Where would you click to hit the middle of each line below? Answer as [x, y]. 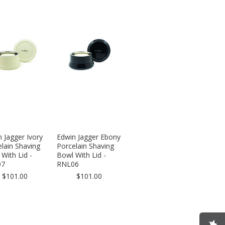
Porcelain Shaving [86, 146]
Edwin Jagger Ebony [89, 137]
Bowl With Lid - [82, 155]
